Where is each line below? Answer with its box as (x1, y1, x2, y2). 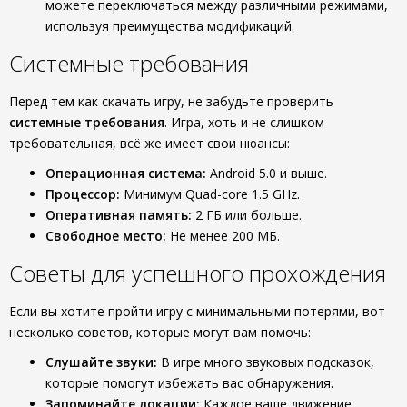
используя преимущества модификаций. (45, 17, 294, 35)
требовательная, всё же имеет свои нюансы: (9, 134, 290, 152)
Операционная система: (45, 164, 206, 182)
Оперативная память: (45, 206, 192, 223)
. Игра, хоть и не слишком (164, 114, 324, 131)
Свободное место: (45, 227, 166, 244)
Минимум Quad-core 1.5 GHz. (120, 185, 300, 203)
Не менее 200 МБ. (166, 227, 280, 244)
